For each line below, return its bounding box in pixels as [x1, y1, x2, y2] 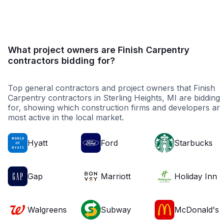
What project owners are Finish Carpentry [8, 45, 190, 55]
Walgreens [27, 205, 67, 215]
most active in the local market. [8, 112, 124, 123]
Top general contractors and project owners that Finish [8, 83, 215, 93]
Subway [101, 205, 132, 215]
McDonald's [174, 205, 219, 215]
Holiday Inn [174, 171, 217, 182]
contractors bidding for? [8, 55, 115, 66]
